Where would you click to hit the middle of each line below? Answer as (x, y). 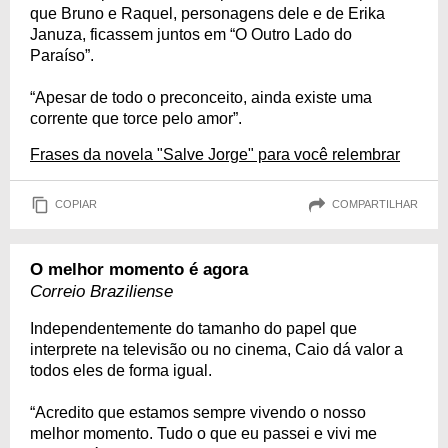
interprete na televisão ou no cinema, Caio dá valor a (216, 349)
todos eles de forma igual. (121, 370)
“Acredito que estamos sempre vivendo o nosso (198, 412)
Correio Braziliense (101, 291)
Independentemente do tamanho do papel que (193, 328)
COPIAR (76, 204)
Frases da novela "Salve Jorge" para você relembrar (215, 154)
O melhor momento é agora (139, 269)
